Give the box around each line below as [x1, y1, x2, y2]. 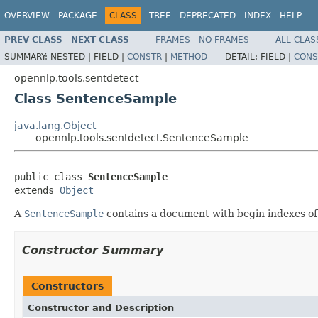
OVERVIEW [4, 11, 50, 21]
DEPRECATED [180, 11, 236, 21]
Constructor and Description [28, 302, 174, 313]
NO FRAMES [199, 34, 249, 45]
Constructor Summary [22, 243, 163, 257]
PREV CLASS [4, 34, 62, 45]
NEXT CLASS [71, 34, 129, 45]
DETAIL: [225, 51, 261, 62]
